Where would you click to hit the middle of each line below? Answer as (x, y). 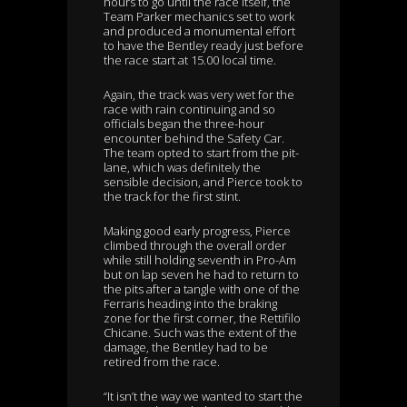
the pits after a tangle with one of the (202, 289)
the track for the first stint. (172, 197)
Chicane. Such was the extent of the (200, 333)
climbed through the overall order (195, 246)
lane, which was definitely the (182, 168)
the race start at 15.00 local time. (190, 60)
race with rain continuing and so (189, 109)
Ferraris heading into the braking (190, 304)
